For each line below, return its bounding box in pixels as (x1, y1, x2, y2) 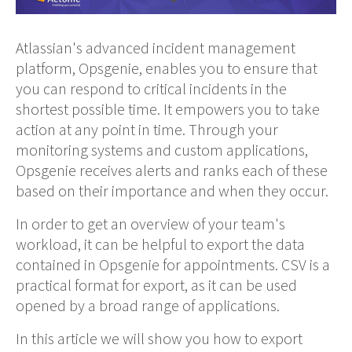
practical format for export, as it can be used (16, 275, 297, 295)
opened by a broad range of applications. (16, 295, 280, 316)
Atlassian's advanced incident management (16, 38, 295, 58)
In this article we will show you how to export (16, 328, 302, 349)
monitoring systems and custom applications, (16, 140, 308, 160)
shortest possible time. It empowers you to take (16, 99, 320, 119)
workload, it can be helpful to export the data (16, 234, 305, 255)
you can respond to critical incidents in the (16, 79, 287, 99)
